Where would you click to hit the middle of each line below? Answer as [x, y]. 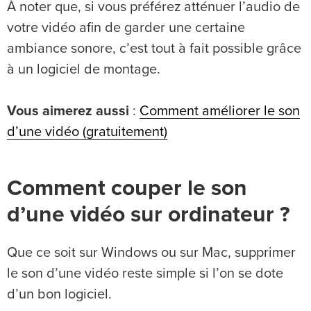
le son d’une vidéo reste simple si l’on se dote [145, 273]
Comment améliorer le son [220, 111]
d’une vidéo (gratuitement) [87, 132]
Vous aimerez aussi [68, 111]
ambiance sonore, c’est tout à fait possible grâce [154, 48]
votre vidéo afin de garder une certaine [126, 27]
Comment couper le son [127, 188]
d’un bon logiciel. [59, 294]
